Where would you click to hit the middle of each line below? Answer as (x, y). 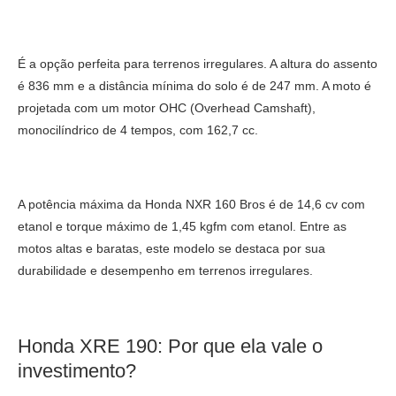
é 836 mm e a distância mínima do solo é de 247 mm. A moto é (194, 85)
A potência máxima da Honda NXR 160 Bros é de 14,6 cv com (191, 204)
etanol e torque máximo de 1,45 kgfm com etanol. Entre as (182, 226)
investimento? (77, 370)
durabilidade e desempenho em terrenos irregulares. (167, 270)
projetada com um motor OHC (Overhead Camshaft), (167, 107)
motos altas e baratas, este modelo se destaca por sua (171, 248)
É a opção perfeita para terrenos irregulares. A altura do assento (198, 63)
